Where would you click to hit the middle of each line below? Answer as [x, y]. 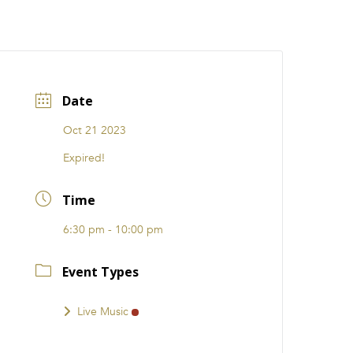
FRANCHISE [242, 26]
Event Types [101, 271]
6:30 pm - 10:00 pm [113, 230]
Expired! [84, 158]
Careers [181, 26]
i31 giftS [123, 26]
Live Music [103, 311]
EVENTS [69, 26]
